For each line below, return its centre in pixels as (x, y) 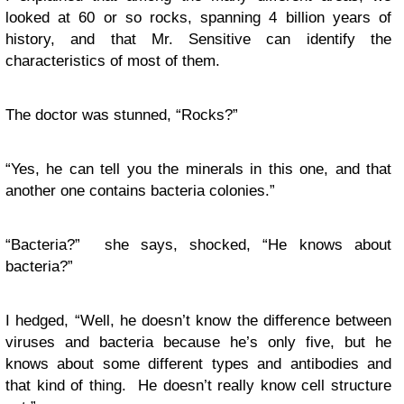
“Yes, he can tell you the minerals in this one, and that (198, 169)
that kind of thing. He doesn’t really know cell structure (198, 386)
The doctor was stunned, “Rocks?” (122, 115)
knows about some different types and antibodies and (198, 364)
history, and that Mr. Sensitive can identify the (198, 39)
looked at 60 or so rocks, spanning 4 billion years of (198, 18)
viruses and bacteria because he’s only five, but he (198, 342)
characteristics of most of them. (113, 61)
